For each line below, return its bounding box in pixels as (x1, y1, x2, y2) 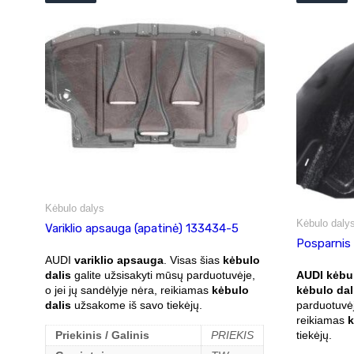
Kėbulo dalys (45, 202, 104, 214)
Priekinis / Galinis (55, 329, 149, 341)
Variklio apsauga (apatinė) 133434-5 (45, 221, 239, 235)
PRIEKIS (211, 329, 254, 341)
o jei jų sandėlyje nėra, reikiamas (45, 284, 212, 296)
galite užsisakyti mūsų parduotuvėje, (71, 269, 255, 281)
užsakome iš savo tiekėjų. (71, 299, 202, 311)
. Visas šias (164, 254, 223, 266)
